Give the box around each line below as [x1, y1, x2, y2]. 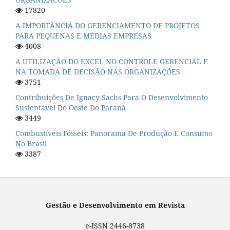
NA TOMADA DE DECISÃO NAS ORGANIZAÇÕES [15, 66, 180, 76]
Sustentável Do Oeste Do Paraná [15, 102, 126, 112]
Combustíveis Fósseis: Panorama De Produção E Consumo [15, 128, 213, 138]
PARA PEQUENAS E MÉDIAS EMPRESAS [15, 30, 151, 41]
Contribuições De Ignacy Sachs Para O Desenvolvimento [15, 92, 208, 102]
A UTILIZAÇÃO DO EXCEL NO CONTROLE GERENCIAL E [15, 56, 208, 66]
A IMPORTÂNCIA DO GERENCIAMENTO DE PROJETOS [15, 20, 200, 30]
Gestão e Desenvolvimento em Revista [45, 200, 185, 210]
